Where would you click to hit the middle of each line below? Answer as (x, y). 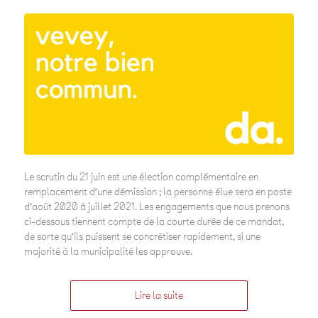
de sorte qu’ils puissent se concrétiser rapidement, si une (142, 237)
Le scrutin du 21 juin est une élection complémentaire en (141, 177)
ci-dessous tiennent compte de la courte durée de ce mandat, (154, 222)
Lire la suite (159, 296)
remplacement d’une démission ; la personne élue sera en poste (158, 192)
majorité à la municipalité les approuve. (108, 252)
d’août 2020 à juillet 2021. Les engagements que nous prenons (157, 207)
